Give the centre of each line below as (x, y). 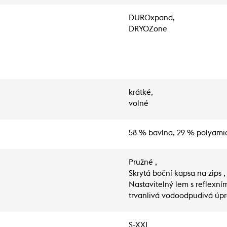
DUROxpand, (152, 18)
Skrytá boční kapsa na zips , (177, 174)
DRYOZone (148, 29)
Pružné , (143, 162)
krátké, (141, 92)
